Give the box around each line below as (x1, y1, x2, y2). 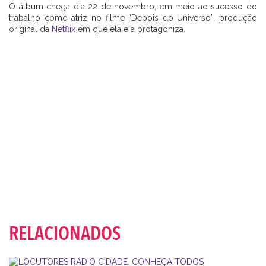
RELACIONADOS (9, 220, 121, 247)
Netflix (52, 24, 75, 34)
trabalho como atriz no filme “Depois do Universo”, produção (9, 12, 257, 23)
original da (9, 24, 52, 34)
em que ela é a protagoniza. (75, 24, 185, 34)
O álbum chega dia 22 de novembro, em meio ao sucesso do (9, 1, 257, 11)
